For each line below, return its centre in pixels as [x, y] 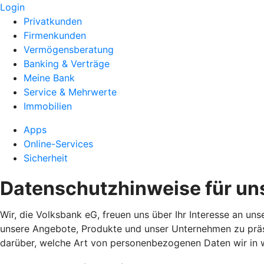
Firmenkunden [55, 35]
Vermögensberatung [69, 49]
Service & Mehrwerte [70, 92]
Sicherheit [46, 158]
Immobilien [48, 106]
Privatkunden [53, 21]
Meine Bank [49, 78]
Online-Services [58, 144]
